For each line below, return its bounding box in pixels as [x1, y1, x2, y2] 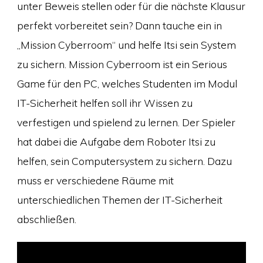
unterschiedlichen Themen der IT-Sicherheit [16, 193, 222, 206]
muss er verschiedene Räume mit [16, 173, 174, 187]
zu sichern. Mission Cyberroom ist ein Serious [16, 57, 227, 70]
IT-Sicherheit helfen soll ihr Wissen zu [16, 96, 193, 109]
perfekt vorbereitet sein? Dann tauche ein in [16, 18, 222, 32]
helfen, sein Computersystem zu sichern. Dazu [16, 154, 232, 167]
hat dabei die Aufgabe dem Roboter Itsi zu [16, 134, 215, 148]
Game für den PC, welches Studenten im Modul [16, 76, 237, 90]
